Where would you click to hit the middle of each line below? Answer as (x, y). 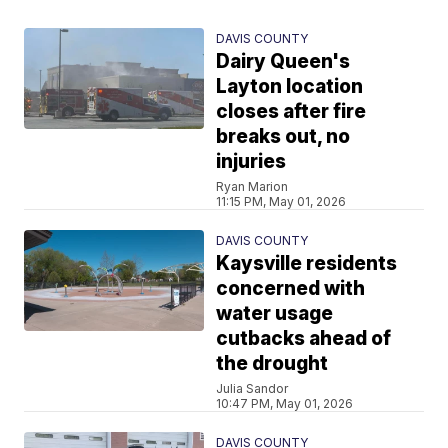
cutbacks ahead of (304, 338)
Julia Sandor (252, 388)
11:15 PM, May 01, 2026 (281, 201)
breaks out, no (283, 136)
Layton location (290, 86)
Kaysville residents (307, 263)
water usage (275, 313)
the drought (272, 363)
